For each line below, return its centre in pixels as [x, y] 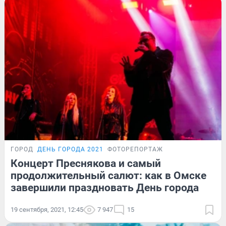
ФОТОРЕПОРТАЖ [135, 149]
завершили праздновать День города [105, 187]
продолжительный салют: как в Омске [108, 175]
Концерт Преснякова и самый [86, 163]
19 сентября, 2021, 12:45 [47, 209]
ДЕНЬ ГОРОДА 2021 [70, 149]
